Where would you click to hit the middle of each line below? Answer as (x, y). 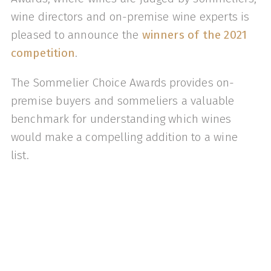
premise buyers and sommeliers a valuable (122, 101)
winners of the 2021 (194, 35)
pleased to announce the (76, 35)
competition (43, 53)
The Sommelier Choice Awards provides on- (122, 83)
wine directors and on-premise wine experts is (130, 17)
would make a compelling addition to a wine (124, 137)
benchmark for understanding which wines (121, 119)
